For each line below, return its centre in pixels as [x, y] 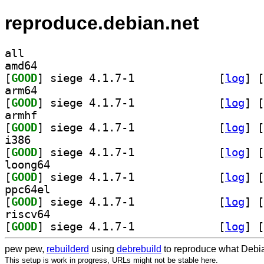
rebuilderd [68, 249]
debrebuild [139, 249]
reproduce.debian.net [102, 23]
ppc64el [27, 189]
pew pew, [26, 249]
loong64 [27, 164]
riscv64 [27, 214]
